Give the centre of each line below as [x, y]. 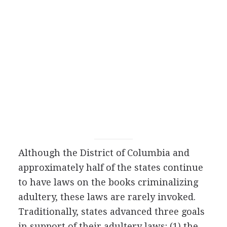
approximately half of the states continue [110, 167]
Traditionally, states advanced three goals [111, 212]
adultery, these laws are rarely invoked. [107, 197]
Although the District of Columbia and [104, 153]
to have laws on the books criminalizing [108, 182]
